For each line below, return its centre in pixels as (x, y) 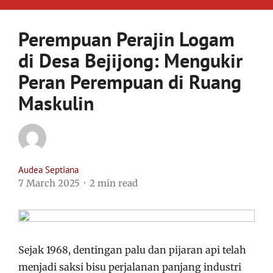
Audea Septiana (48, 170)
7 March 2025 (49, 183)
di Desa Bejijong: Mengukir (130, 60)
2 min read (114, 183)
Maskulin (56, 103)
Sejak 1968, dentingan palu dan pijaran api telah (132, 250)
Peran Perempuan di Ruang (130, 82)
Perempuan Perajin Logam (126, 39)
